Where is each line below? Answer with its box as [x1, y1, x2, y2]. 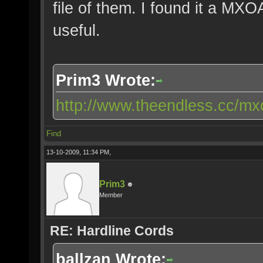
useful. [53, 21, 100, 39]
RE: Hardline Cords [50, 223, 174, 238]
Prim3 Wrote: [56, 71, 156, 89]
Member [99, 191, 123, 198]
